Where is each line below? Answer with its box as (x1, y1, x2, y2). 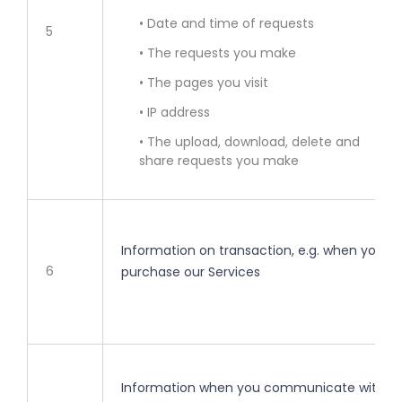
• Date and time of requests (139, 14, 314, 33)
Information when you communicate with (121, 379, 385, 398)
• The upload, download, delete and (139, 133, 360, 152)
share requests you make (139, 152, 299, 170)
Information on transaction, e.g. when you (121, 241, 384, 260)
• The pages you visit (139, 74, 268, 92)
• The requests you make (139, 44, 296, 63)
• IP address (139, 103, 210, 122)
